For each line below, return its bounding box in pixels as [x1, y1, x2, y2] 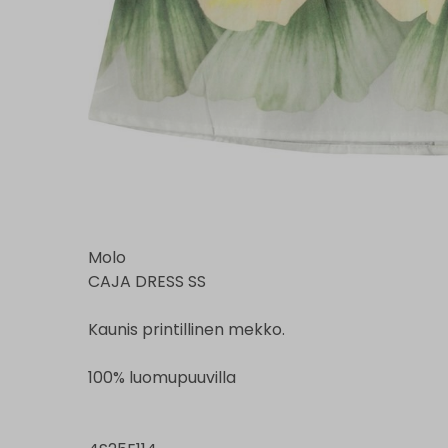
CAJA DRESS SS [88, 269, 206, 293]
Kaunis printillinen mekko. [88, 317, 289, 341]
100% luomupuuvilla [88, 365, 240, 389]
